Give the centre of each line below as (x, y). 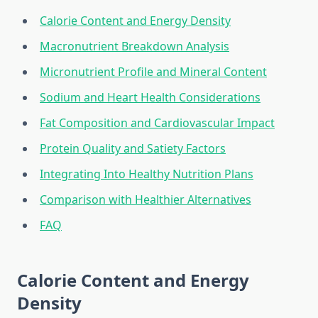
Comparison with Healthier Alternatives (146, 200)
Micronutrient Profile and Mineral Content (153, 72)
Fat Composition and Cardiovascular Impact (157, 123)
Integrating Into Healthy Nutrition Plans (147, 174)
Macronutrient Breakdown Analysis (135, 46)
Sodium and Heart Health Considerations (150, 98)
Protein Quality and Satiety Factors (133, 149)
